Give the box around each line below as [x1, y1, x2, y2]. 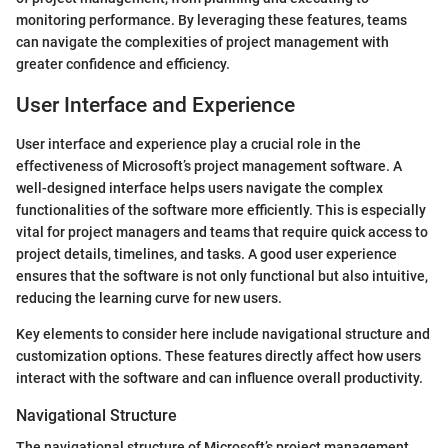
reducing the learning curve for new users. [16, 289, 282, 306]
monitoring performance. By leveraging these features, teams [16, 12, 407, 29]
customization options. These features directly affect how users [16, 347, 421, 364]
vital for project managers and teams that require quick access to [16, 223, 428, 240]
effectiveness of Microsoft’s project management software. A [16, 157, 402, 174]
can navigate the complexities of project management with [16, 34, 389, 51]
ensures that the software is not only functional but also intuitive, [16, 267, 428, 284]
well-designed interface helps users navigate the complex [16, 179, 383, 196]
